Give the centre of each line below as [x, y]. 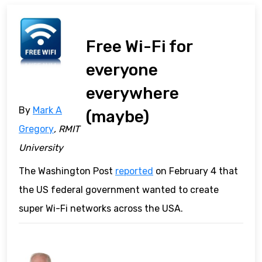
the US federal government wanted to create [119, 189]
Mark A [47, 110]
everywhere [133, 94]
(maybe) [118, 117]
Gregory [36, 129]
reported [134, 171]
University [41, 147]
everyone [122, 70]
